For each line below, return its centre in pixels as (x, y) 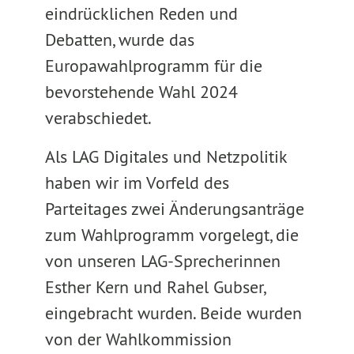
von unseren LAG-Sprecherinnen (162, 261)
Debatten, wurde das (119, 40)
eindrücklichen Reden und (141, 13)
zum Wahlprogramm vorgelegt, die (171, 235)
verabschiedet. (98, 118)
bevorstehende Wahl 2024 (141, 92)
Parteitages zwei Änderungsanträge (174, 209)
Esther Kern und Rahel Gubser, (154, 287)
